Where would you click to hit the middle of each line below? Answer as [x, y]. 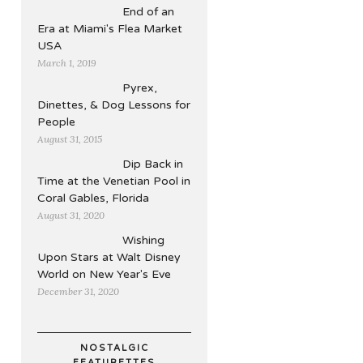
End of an [148, 12]
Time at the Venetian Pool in [114, 181]
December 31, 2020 [78, 291]
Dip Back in [153, 164]
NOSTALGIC [114, 348]
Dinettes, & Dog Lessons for [114, 105]
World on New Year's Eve [104, 274]
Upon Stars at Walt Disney [109, 257]
